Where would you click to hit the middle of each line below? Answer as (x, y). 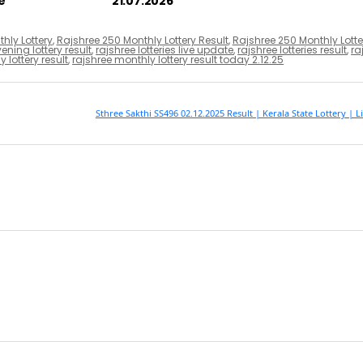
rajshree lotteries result (293, 49)
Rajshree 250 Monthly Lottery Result (142, 40)
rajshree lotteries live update (165, 49)
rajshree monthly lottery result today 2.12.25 (178, 59)
